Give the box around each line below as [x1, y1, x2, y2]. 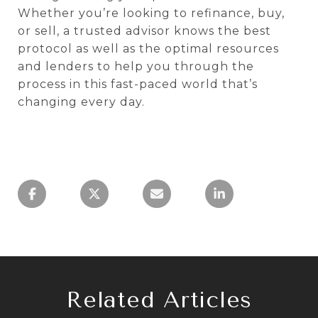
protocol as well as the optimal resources [18, 42, 279, 55]
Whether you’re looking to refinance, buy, [18, 6, 285, 20]
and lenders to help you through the [18, 60, 254, 73]
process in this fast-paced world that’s [18, 77, 258, 91]
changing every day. [18, 95, 145, 109]
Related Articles [66, 287, 252, 313]
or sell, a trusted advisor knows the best [18, 24, 271, 38]
